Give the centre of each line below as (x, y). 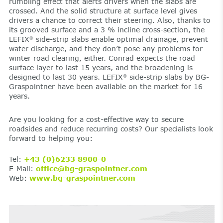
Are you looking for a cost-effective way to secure (96, 119)
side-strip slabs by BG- (168, 77)
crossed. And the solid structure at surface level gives (103, 10)
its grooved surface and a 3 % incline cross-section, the (107, 29)
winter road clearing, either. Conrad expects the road (102, 58)
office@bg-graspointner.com (91, 168)
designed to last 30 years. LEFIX (66, 77)
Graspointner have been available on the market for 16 (106, 86)
